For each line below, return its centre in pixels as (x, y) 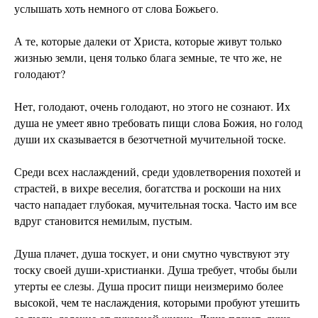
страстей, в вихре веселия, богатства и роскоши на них (148, 187)
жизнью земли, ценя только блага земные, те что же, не (148, 57)
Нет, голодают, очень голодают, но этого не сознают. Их (152, 106)
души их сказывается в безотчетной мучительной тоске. (150, 138)
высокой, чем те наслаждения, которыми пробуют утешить (157, 302)
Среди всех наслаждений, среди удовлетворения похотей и (158, 171)
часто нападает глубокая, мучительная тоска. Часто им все (155, 204)
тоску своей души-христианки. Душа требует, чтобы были (156, 269)
